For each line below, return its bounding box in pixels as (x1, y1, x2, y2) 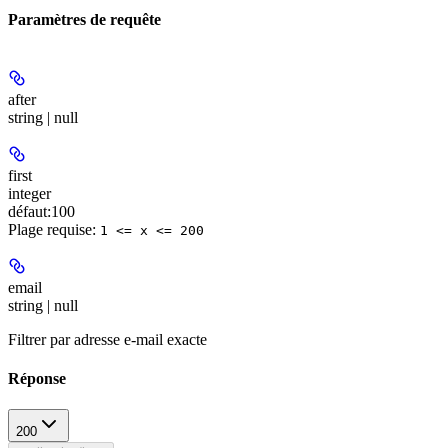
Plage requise (8, 220, 92, 238)
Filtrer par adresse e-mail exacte (8, 330, 207, 348)
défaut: (8, 202, 51, 220)
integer (8, 184, 51, 202)
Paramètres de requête (8, 11, 161, 29)
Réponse (8, 369, 66, 387)
